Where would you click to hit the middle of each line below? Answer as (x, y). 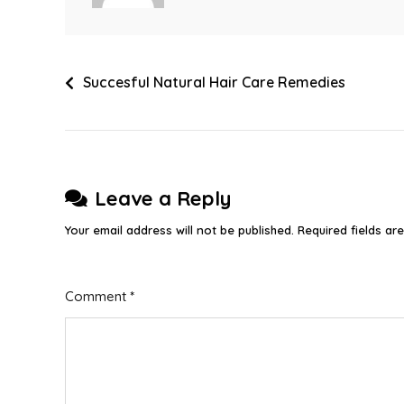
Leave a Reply (163, 198)
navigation (119, 115)
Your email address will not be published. (179, 230)
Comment (97, 296)
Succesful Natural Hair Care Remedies (214, 82)
